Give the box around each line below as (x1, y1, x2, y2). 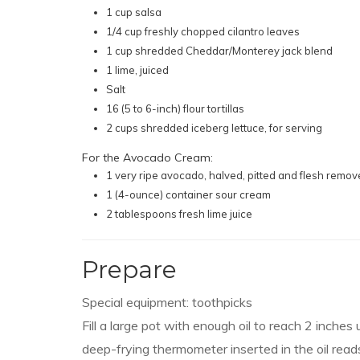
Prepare (82, 254, 177, 284)
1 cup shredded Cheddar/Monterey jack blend (106, 43, 333, 57)
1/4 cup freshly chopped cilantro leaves (106, 24, 300, 38)
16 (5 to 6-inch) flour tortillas (106, 101, 244, 115)
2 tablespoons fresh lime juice (106, 207, 252, 220)
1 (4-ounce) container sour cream (106, 187, 271, 201)
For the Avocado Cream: (82, 149, 213, 165)
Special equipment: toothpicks (82, 293, 252, 310)
